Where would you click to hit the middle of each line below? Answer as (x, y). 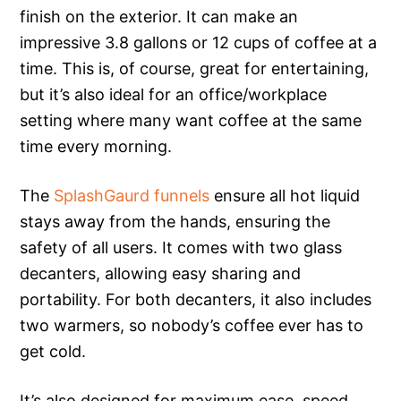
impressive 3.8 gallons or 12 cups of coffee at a (199, 42)
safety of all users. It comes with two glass (181, 247)
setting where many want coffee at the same (191, 120)
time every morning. (96, 146)
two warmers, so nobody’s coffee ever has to (192, 325)
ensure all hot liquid (285, 195)
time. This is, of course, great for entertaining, (195, 68)
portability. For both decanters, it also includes (196, 299)
